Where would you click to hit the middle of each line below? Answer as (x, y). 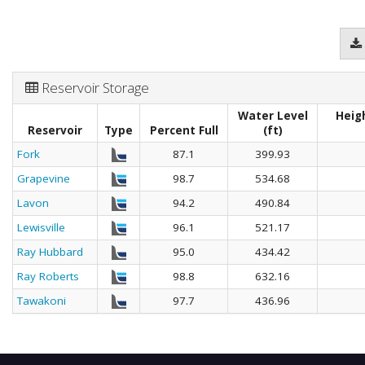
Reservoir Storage (94, 87)
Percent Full (184, 130)
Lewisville (41, 227)
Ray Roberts (48, 276)
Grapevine (44, 178)
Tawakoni (42, 300)
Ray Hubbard (50, 251)
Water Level (273, 115)
